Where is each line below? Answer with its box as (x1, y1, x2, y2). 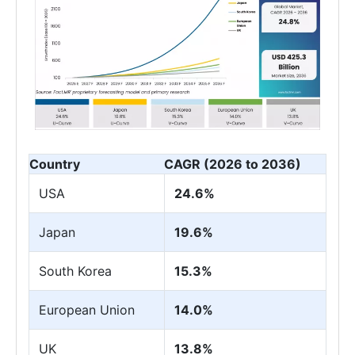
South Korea (39, 262, 112, 279)
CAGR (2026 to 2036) (164, 155, 301, 172)
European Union (39, 301, 135, 318)
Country (29, 155, 80, 172)
